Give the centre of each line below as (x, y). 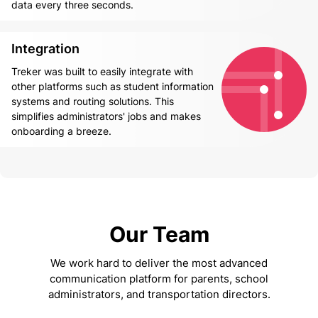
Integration (45, 49)
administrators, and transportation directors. (159, 295)
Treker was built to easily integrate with (102, 72)
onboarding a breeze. (61, 131)
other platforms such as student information (113, 87)
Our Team (159, 235)
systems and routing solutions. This (93, 102)
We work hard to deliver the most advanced (159, 263)
